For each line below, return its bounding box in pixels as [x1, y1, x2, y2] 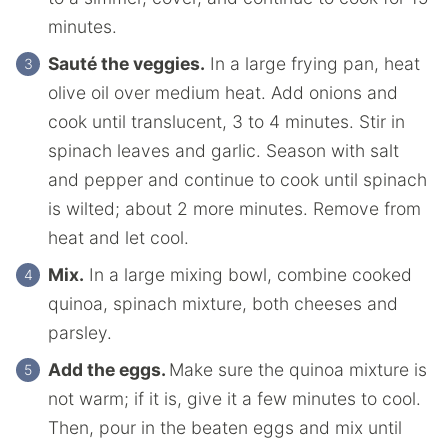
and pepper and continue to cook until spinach [48, 168, 427, 190]
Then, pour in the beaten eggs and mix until [48, 416, 402, 438]
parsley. [48, 321, 112, 343]
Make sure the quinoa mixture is [169, 358, 427, 380]
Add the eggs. [48, 358, 169, 380]
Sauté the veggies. [48, 52, 205, 74]
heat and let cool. [48, 226, 189, 248]
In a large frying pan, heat [205, 52, 420, 74]
